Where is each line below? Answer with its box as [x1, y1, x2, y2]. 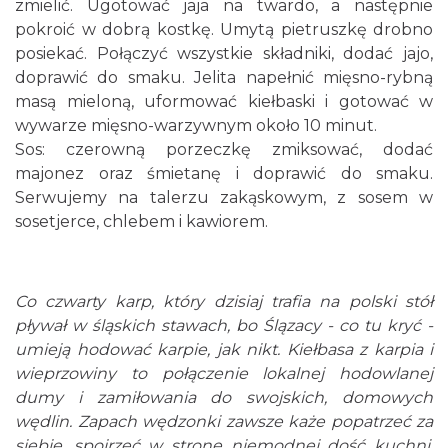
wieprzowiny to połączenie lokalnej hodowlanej [15, 364, 433, 383]
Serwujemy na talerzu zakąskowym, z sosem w [15, 188, 433, 207]
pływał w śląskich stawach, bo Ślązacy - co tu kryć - [15, 316, 433, 335]
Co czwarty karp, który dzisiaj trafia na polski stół [15, 292, 433, 311]
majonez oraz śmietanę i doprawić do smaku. [15, 164, 433, 183]
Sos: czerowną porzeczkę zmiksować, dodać [15, 140, 433, 159]
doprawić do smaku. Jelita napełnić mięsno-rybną [15, 68, 433, 87]
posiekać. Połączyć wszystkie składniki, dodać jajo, [15, 44, 433, 63]
